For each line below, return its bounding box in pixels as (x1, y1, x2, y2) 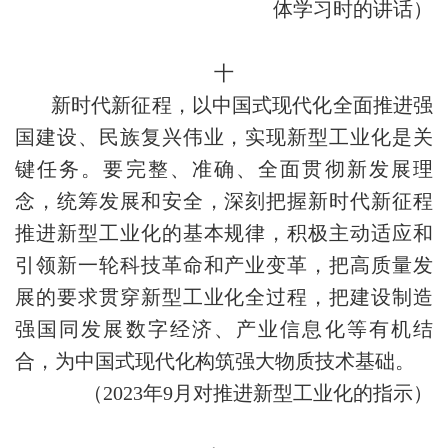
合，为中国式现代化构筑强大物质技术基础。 (15, 350, 415, 372)
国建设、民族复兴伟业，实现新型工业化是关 (15, 126, 433, 148)
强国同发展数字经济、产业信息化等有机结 (15, 318, 433, 340)
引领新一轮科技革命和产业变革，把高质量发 (15, 254, 433, 276)
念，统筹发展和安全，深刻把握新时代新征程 (15, 190, 433, 212)
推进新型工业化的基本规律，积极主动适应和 (15, 222, 433, 244)
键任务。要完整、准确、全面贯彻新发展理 (15, 158, 433, 180)
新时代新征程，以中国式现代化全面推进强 (51, 94, 433, 116)
